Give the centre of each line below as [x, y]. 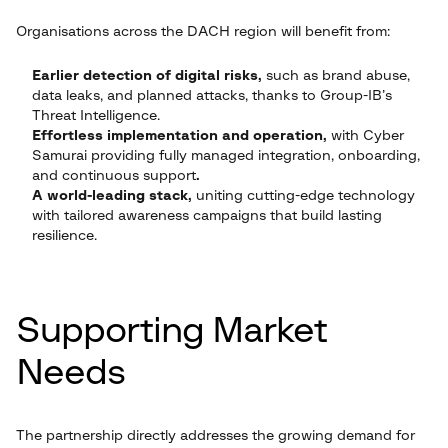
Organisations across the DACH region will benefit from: [203, 32]
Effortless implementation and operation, [179, 136]
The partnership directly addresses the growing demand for [215, 436]
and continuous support [114, 176]
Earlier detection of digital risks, [147, 76]
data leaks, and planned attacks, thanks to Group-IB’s [212, 96]
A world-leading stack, [114, 196]
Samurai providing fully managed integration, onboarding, [226, 156]
